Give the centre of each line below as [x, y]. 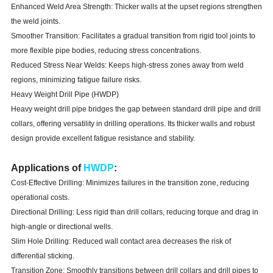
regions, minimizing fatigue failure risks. [76, 80]
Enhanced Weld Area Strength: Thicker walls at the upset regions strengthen [136, 7]
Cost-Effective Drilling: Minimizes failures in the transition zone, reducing [130, 183]
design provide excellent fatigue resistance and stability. [103, 139]
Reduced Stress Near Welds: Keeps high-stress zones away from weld [127, 66]
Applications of [47, 168]
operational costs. [40, 198]
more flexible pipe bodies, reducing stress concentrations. [106, 51]
